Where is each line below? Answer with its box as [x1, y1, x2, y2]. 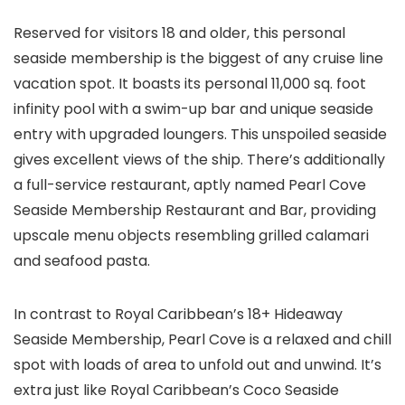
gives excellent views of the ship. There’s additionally [14, 149, 385, 171]
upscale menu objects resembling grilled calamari [14, 225, 369, 247]
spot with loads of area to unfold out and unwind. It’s [14, 354, 381, 376]
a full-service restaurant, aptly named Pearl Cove [14, 174, 366, 196]
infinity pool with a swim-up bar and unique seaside [14, 99, 373, 120]
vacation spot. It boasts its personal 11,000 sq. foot [14, 73, 366, 95]
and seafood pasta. [14, 250, 150, 272]
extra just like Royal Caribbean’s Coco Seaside [14, 380, 339, 401]
